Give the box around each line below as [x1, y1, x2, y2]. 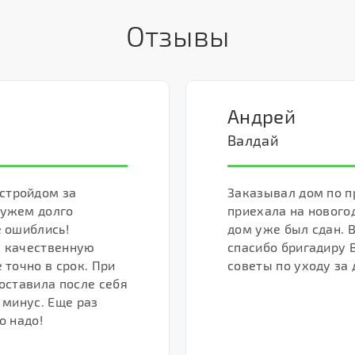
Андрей [227, 105, 296, 128]
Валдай [227, 132, 279, 149]
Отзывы [125, 18, 230, 52]
